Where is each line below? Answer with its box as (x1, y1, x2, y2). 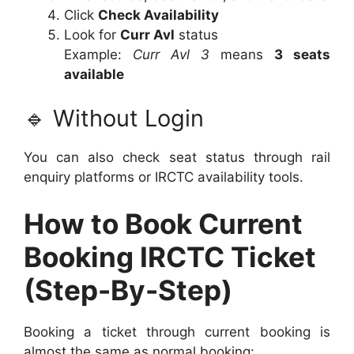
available (64, 66, 124, 83)
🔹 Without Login (24, 104, 204, 132)
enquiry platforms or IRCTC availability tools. (24, 168, 303, 185)
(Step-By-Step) (24, 273, 232, 307)
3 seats (274, 47, 330, 63)
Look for (64, 27, 120, 43)
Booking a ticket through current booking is (24, 324, 330, 341)
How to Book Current (24, 207, 303, 241)
